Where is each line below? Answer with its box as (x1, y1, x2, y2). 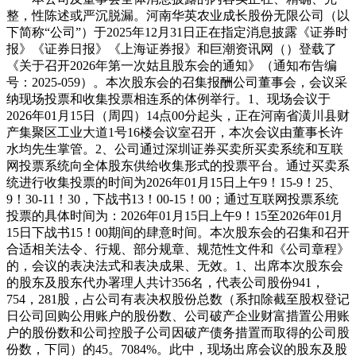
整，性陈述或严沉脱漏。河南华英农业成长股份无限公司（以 (6, 8, 350, 22)
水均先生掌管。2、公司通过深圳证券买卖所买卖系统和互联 (6, 141, 343, 156)
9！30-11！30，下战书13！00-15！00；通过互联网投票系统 (6, 192, 339, 206)
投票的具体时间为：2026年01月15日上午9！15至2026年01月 (6, 208, 343, 222)
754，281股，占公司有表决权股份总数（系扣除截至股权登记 (6, 292, 350, 306)
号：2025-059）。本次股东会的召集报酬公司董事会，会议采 (6, 75, 347, 89)
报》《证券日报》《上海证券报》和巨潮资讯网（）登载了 (6, 41, 337, 56)
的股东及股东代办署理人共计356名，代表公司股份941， (6, 275, 324, 289)
